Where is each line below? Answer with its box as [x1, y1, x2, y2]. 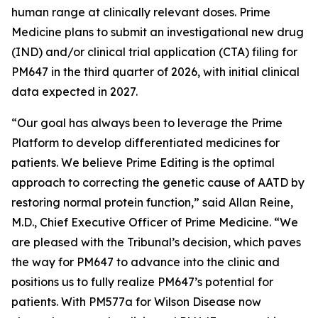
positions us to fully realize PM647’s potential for [11, 275, 273, 289]
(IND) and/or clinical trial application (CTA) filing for [11, 45, 297, 59]
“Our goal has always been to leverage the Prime [11, 116, 283, 130]
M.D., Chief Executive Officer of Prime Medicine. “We [11, 215, 298, 229]
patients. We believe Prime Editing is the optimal [11, 155, 275, 170]
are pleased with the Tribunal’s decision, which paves [11, 235, 301, 249]
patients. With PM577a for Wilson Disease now [11, 295, 261, 309]
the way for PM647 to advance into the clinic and [11, 255, 280, 269]
